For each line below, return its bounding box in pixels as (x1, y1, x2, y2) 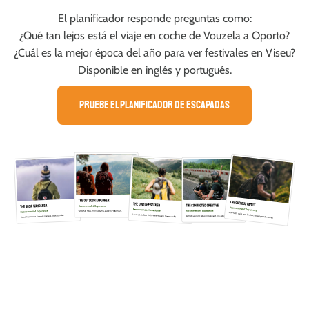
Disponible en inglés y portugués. (77, 63, 232, 77)
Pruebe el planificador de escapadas (79, 97, 230, 112)
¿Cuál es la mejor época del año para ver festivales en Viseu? (14, 46, 295, 59)
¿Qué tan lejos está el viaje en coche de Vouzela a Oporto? (19, 28, 290, 42)
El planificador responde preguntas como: (57, 11, 252, 25)
